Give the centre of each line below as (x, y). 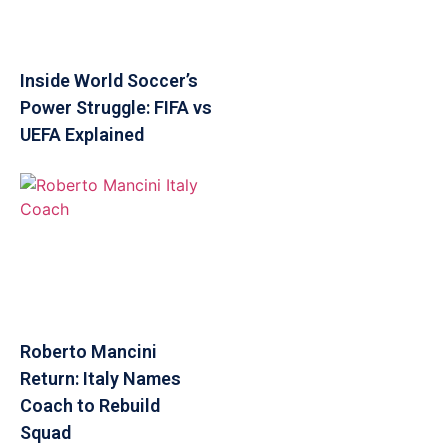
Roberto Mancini (88, 352)
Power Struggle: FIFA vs (116, 108)
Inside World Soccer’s (109, 81)
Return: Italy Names (100, 379)
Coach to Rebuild (90, 406)
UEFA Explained (82, 135)
